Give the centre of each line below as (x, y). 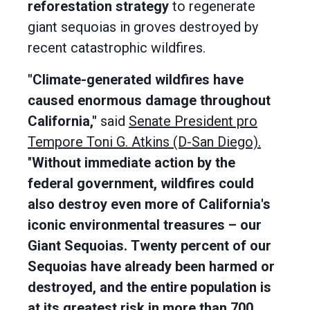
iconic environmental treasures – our (145, 225)
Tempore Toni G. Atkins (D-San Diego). (144, 142)
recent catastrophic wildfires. (117, 48)
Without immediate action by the (134, 163)
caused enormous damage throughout (149, 100)
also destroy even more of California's (149, 204)
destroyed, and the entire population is (149, 287)
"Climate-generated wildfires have (136, 80)
